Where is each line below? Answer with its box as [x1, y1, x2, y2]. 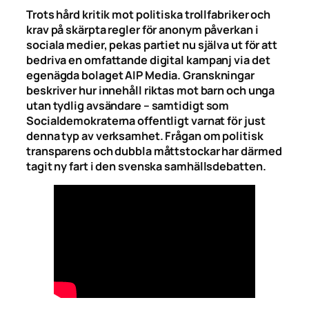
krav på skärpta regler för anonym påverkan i [26, 21, 259, 37]
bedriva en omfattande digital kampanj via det [26, 52, 270, 68]
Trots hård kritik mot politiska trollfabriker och [26, 6, 271, 22]
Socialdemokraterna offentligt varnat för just [26, 112, 266, 128]
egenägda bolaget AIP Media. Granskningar [26, 67, 255, 83]
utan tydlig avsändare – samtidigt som [26, 97, 230, 113]
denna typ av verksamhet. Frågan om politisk [26, 128, 263, 143]
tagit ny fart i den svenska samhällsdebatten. [26, 158, 266, 174]
